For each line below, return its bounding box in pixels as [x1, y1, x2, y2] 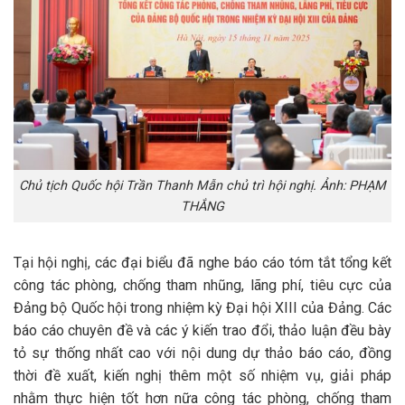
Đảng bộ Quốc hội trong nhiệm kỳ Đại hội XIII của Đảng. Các [14, 298, 391, 316]
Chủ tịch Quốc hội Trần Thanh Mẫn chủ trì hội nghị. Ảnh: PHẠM [19, 177, 386, 193]
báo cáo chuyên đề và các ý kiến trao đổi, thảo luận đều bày [14, 321, 391, 339]
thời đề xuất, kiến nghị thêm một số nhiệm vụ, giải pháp [14, 366, 391, 384]
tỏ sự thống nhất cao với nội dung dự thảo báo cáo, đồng [14, 344, 391, 362]
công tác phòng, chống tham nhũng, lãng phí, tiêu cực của [14, 276, 391, 294]
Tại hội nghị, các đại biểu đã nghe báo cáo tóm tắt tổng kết [14, 253, 391, 271]
